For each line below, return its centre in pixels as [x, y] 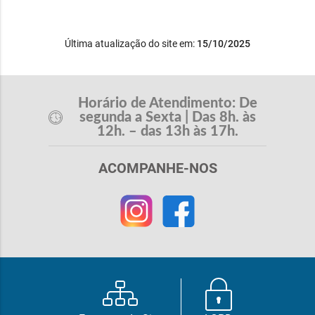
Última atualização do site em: [131, 44]
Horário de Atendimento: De [168, 104]
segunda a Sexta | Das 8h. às [168, 118]
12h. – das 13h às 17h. [168, 132]
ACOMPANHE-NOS [157, 168]
